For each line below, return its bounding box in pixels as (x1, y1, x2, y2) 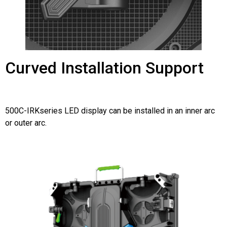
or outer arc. (5, 118, 47, 128)
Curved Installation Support (5, 58, 204, 78)
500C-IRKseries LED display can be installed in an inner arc (5, 106, 215, 116)
